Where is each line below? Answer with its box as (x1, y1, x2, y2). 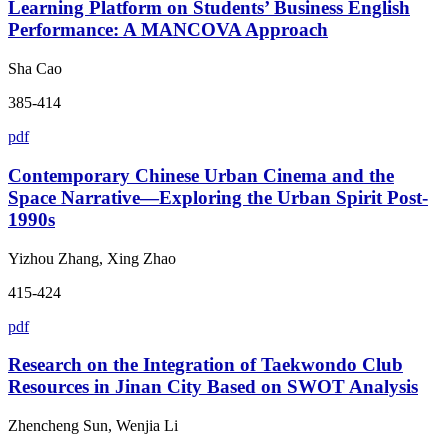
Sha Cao (8, 60, 62, 78)
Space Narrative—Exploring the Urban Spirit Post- (8, 186, 428, 208)
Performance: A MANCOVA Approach (8, 19, 328, 41)
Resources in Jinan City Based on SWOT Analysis (8, 376, 418, 398)
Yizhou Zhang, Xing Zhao (8, 249, 176, 267)
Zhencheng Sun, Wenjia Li (8, 416, 178, 434)
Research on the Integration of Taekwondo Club (8, 354, 403, 376)
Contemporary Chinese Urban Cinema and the (8, 164, 394, 186)
